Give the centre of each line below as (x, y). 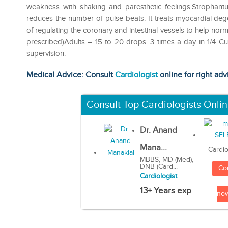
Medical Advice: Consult (71, 75)
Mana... (153, 148)
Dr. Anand (158, 131)
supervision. (46, 53)
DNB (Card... (159, 167)
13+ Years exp (165, 191)
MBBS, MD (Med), (166, 160)
